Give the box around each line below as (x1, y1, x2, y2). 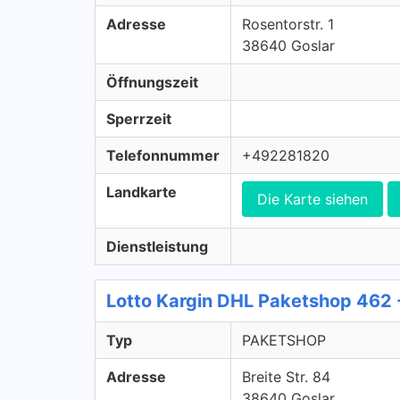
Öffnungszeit (106, 73, 198, 91)
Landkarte (106, 183, 177, 201)
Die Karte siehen (257, 190, 368, 208)
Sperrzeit (106, 110, 171, 128)
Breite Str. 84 (242, 368, 330, 386)
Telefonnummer (106, 146, 220, 164)
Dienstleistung (106, 237, 208, 255)
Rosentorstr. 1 (242, 15, 334, 33)
